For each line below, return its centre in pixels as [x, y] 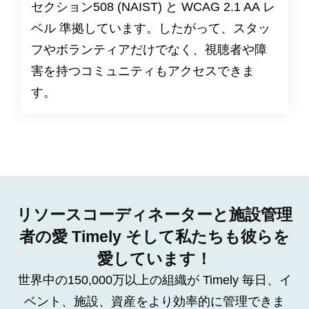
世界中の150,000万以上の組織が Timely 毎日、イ [154, 280]
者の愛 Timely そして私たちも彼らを [154, 236]
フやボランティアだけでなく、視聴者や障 [149, 49]
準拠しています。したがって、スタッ [163, 28]
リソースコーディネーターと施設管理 [154, 214]
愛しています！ [154, 258]
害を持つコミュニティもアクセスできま [143, 71]
